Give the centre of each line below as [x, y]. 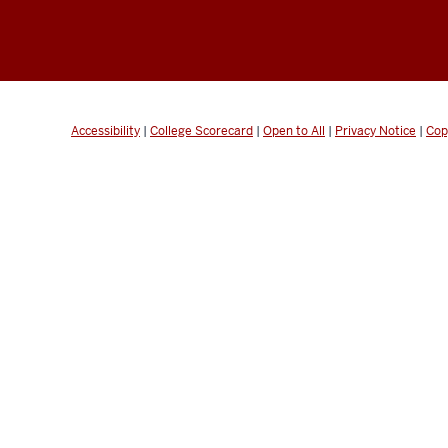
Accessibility [105, 130]
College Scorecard [201, 130]
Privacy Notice [375, 130]
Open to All [294, 130]
